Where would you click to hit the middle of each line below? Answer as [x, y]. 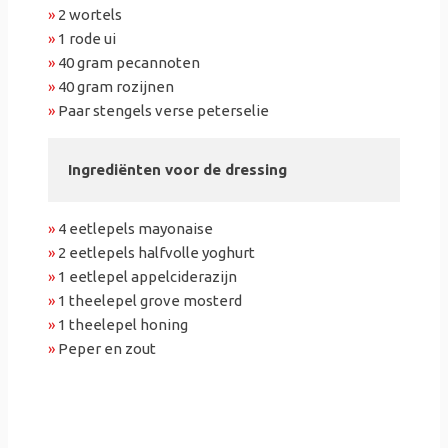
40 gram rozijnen [114, 87]
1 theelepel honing [121, 325]
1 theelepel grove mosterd [148, 301]
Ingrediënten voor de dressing [177, 170]
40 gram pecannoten [127, 63]
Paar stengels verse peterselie [162, 111]
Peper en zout [105, 349]
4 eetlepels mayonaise [134, 229]
